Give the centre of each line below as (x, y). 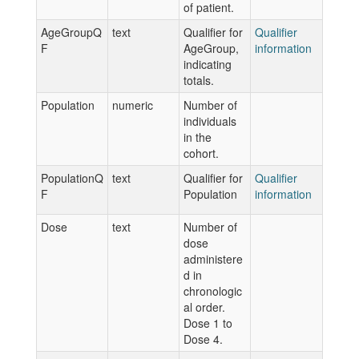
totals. (199, 80)
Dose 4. (203, 339)
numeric (133, 105)
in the (198, 137)
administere (213, 259)
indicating (208, 64)
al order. (204, 307)
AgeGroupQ (71, 32)
